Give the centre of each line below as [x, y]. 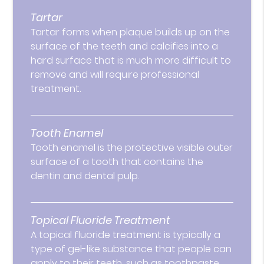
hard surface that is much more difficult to [131, 61]
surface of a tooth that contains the [117, 162]
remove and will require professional [115, 75]
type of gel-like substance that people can [131, 249]
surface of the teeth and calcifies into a [125, 47]
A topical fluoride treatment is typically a [126, 235]
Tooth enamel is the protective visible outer [132, 148]
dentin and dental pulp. [85, 176]
